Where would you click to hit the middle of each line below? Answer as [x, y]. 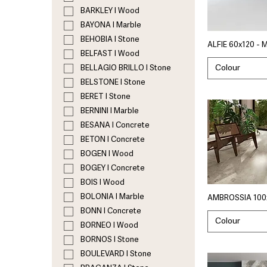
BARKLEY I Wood [110, 11]
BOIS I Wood [103, 183]
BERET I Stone [105, 97]
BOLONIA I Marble [112, 197]
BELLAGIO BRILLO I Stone [126, 69]
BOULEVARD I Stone [116, 254]
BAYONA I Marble [111, 26]
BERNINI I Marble [110, 111]
